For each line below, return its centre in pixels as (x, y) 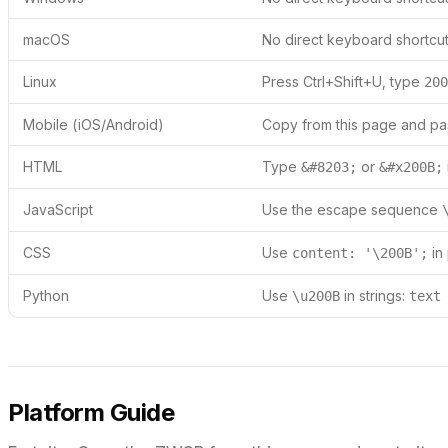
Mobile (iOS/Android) (93, 125)
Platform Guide (91, 413)
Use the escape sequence (352, 210)
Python (46, 296)
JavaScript (58, 210)
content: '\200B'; (360, 253)
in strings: (374, 296)
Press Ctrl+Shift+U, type (343, 82)
